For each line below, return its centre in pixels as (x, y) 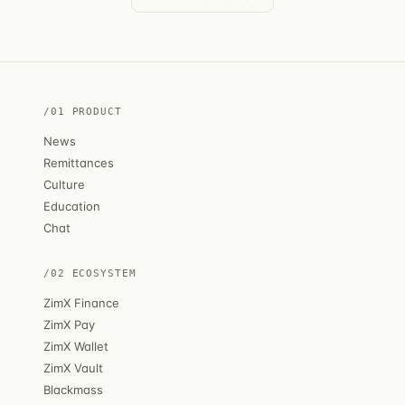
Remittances (79, 162)
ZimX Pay (69, 324)
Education (72, 206)
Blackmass (73, 389)
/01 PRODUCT (83, 111)
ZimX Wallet (76, 346)
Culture (64, 184)
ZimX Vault (73, 367)
